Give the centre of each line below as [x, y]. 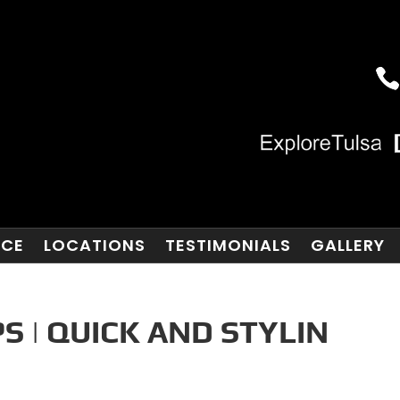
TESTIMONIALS [228, 245]
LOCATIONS [94, 245]
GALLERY [347, 245]
